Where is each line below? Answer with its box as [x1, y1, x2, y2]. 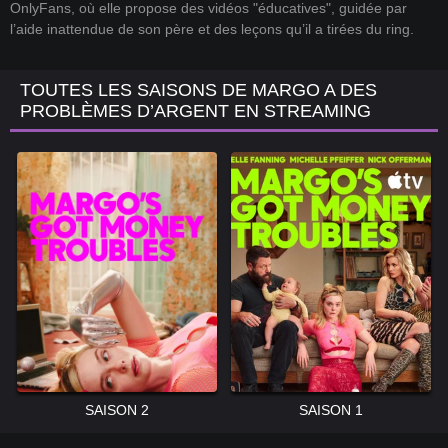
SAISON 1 [299, 402, 363, 419]
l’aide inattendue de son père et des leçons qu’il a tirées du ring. [10, 21, 414, 38]
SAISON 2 [85, 402, 149, 419]
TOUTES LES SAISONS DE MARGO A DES [20, 80, 377, 101]
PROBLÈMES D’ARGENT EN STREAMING [20, 101, 371, 122]
